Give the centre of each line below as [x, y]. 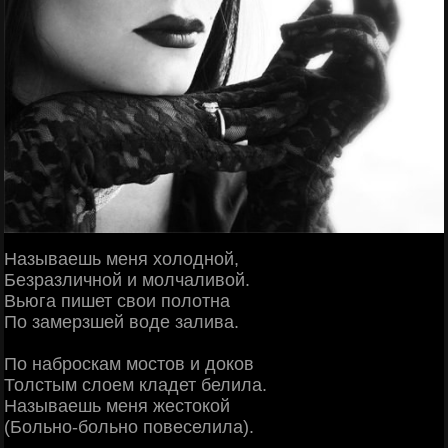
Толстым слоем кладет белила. [135, 385]
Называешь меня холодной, [121, 259]
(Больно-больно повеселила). [129, 427]
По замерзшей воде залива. [121, 322]
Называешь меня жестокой [117, 406]
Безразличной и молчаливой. [127, 280]
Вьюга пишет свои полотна [117, 301]
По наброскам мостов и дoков [129, 364]
